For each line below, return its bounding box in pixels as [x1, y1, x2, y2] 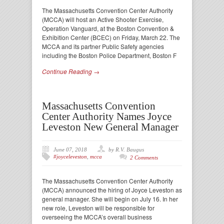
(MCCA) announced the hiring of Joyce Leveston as [42, 185, 182, 194]
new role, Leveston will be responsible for [42, 203, 154, 212]
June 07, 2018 [53, 146, 87, 152]
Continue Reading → [42, 67, 99, 75]
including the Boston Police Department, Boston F [42, 51, 176, 59]
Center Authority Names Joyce [42, 110, 171, 122]
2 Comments [130, 154, 158, 160]
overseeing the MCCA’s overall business [42, 212, 152, 221]
